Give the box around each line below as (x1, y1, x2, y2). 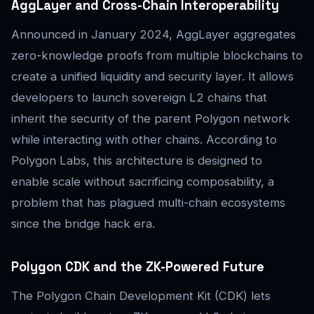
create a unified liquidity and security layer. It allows (11, 69, 294, 84)
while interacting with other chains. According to (11, 132, 277, 147)
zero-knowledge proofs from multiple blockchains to (11, 48, 303, 63)
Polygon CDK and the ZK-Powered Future (11, 259, 264, 275)
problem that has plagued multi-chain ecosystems (11, 196, 285, 210)
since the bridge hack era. (11, 217, 155, 231)
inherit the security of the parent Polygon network (11, 111, 290, 126)
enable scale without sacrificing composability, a (11, 175, 274, 189)
